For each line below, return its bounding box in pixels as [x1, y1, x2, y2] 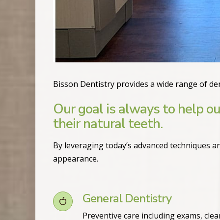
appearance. [53, 153, 98, 165]
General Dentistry [82, 191, 172, 207]
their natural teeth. [53, 114, 163, 134]
